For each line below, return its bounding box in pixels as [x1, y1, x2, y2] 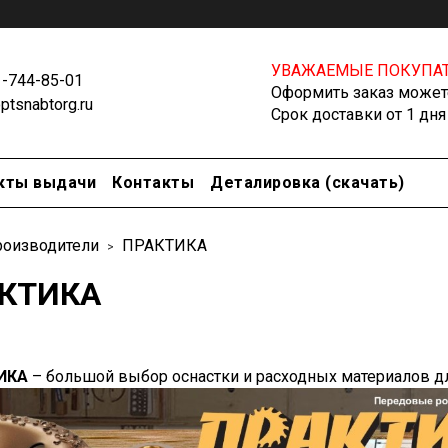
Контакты [112, 173, 194, 192]
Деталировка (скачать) [210, 173, 405, 192]
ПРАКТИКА [122, 236, 207, 255]
